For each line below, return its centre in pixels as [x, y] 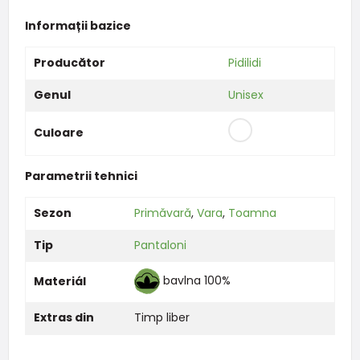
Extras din [63, 317]
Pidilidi [244, 62]
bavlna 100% [196, 280]
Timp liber [162, 317]
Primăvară [162, 213]
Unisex [245, 94]
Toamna [252, 213]
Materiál [59, 281]
